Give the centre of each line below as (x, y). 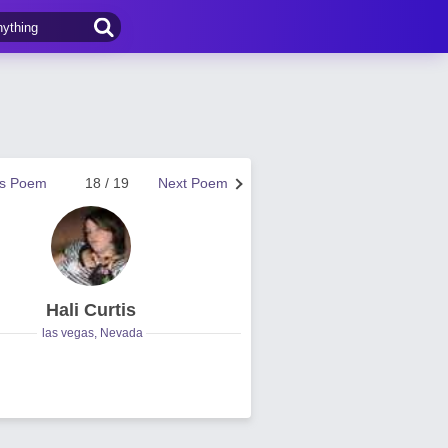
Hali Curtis (91, 310)
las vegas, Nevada (92, 333)
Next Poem (193, 183)
